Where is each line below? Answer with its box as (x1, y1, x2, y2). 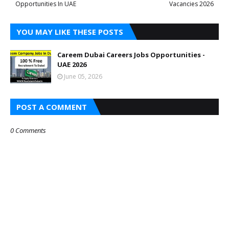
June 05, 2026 (64, 72, 102, 81)
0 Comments (10, 125, 46, 135)
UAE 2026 (57, 59, 86, 69)
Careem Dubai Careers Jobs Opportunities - (57, 50, 205, 59)
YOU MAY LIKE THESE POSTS (16, 26, 123, 37)
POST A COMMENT (16, 101, 87, 112)
